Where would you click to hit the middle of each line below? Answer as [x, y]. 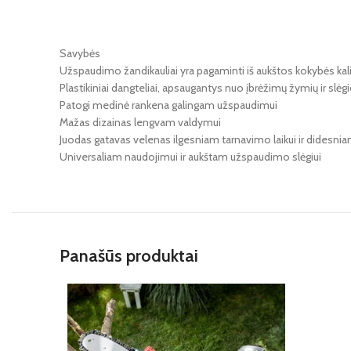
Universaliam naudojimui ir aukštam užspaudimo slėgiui [190, 157]
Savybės [80, 53]
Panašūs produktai [129, 256]
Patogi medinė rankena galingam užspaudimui [168, 105]
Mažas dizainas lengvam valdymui [140, 122]
